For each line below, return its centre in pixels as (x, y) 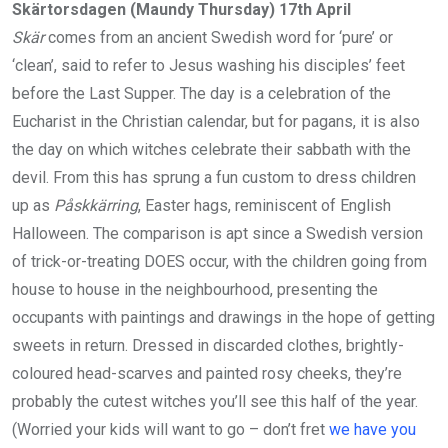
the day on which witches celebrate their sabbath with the (211, 149)
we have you (372, 429)
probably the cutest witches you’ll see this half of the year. (215, 401)
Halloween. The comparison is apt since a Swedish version (217, 233)
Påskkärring (96, 205)
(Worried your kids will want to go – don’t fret (170, 429)
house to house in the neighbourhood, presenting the (195, 289)
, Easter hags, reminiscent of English (264, 205)
